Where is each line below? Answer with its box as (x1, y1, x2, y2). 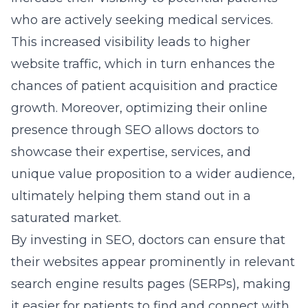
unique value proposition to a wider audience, (11, 166, 295, 181)
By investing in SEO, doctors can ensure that (11, 232, 285, 247)
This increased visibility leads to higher (11, 34, 250, 49)
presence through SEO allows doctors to (11, 122, 259, 137)
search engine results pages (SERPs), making (11, 276, 291, 291)
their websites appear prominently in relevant (11, 254, 295, 269)
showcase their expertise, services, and (11, 144, 251, 159)
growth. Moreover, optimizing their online (11, 100, 267, 115)
